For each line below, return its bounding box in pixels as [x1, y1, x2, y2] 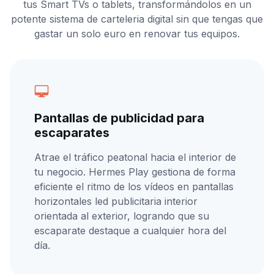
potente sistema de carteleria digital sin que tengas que [11, 12, 263, 25]
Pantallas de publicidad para [34, 110, 204, 125]
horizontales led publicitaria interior [34, 194, 198, 207]
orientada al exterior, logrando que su [34, 209, 209, 222]
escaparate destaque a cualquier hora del [34, 224, 226, 237]
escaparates [34, 125, 109, 140]
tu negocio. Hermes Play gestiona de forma [34, 165, 235, 178]
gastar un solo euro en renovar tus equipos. [34, 27, 240, 40]
